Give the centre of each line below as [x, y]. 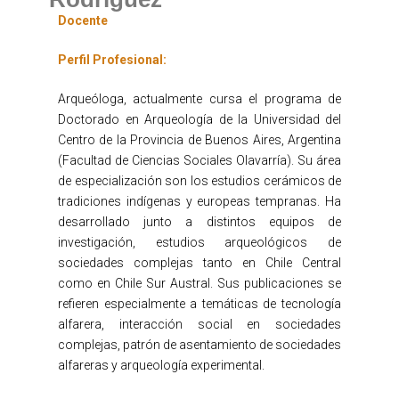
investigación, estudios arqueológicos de [199, 243]
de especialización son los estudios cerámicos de [199, 181]
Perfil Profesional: [112, 60]
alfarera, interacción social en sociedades [199, 325]
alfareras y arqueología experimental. [163, 366]
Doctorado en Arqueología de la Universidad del [199, 120]
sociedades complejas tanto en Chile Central [199, 263]
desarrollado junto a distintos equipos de [199, 222]
